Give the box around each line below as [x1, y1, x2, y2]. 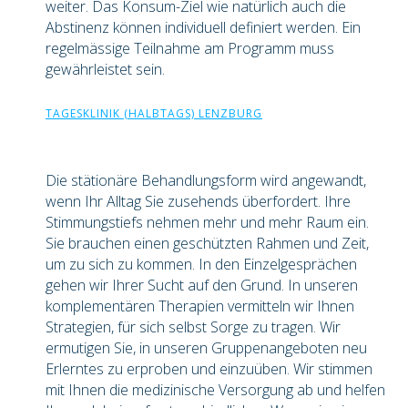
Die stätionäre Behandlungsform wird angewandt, [46, 170, 366, 190]
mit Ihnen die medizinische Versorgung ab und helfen [46, 380, 385, 400]
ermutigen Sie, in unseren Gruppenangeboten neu [46, 338, 367, 358]
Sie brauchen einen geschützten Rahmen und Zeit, [46, 233, 369, 253]
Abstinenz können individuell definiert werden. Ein [46, 17, 361, 37]
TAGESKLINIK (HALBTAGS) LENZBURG [46, 106, 262, 121]
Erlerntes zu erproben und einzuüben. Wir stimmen [46, 359, 372, 379]
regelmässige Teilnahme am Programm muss [46, 38, 334, 58]
